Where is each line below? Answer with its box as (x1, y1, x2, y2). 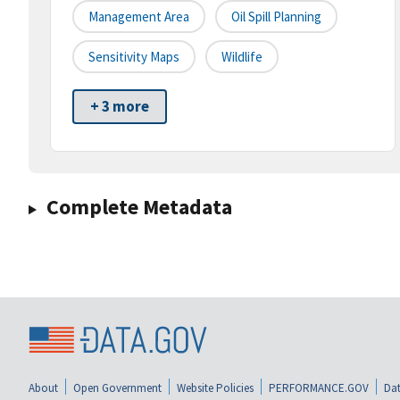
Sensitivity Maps (88, 48, 179, 66)
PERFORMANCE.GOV (269, 379, 369, 396)
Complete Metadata (46, 193, 232, 221)
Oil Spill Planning (231, 8, 321, 26)
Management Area (88, 8, 189, 26)
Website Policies (177, 379, 254, 396)
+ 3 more (90, 96, 149, 117)
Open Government (73, 379, 162, 396)
